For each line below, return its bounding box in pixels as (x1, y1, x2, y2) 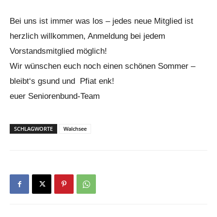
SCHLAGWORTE (14, 125, 53, 132)
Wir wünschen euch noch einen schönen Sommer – (10, 62, 195, 71)
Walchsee (63, 125, 87, 132)
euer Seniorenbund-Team (10, 92, 100, 101)
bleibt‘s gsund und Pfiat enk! (10, 77, 114, 86)
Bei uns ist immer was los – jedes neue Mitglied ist (10, 16, 193, 26)
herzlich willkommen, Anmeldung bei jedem (10, 31, 165, 41)
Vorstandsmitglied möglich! (10, 46, 107, 56)
